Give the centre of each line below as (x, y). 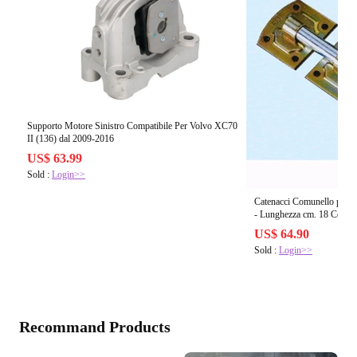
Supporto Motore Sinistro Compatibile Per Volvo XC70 (132, 126)
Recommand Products (95, 327)
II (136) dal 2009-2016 (71, 138)
